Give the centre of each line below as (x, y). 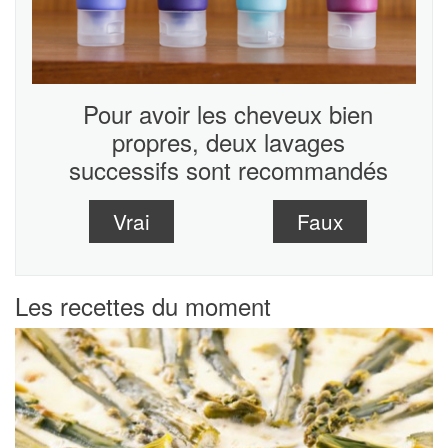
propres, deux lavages (228, 141)
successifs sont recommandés (228, 169)
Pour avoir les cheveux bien (228, 113)
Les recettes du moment (143, 305)
